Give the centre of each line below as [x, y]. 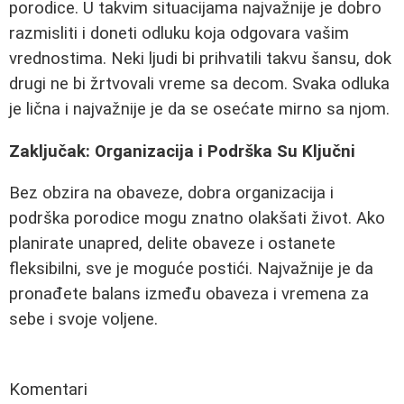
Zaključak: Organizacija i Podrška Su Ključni [182, 151]
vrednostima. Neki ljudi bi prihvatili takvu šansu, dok [200, 58]
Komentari [48, 390]
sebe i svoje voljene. [83, 320]
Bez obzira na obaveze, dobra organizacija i [171, 193]
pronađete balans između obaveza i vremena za [189, 294]
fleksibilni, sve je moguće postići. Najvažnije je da [191, 269]
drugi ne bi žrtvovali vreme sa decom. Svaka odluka [199, 83]
